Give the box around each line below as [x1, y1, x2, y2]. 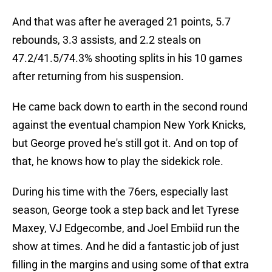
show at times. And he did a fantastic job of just [12, 240, 239, 253]
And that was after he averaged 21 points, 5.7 [12, 15, 231, 29]
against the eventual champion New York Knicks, [12, 118, 246, 132]
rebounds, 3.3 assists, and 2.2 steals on [12, 33, 201, 47]
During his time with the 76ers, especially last [12, 185, 228, 199]
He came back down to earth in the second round [12, 100, 248, 114]
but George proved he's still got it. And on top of [12, 137, 238, 150]
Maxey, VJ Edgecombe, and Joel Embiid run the [12, 222, 240, 235]
